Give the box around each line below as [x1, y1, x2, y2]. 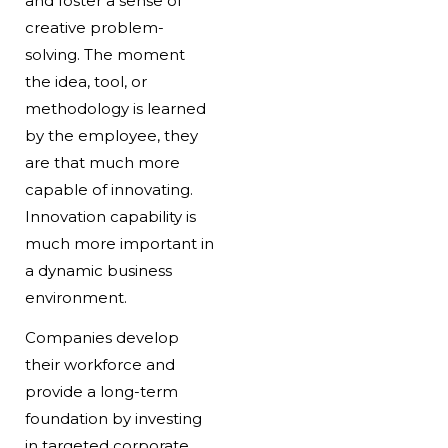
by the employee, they [24, 126, 198, 146]
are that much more [24, 153, 180, 173]
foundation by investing [24, 409, 202, 429]
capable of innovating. [24, 180, 193, 200]
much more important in [24, 234, 214, 254]
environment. [24, 288, 127, 308]
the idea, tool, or [24, 72, 147, 92]
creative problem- [24, 18, 164, 38]
